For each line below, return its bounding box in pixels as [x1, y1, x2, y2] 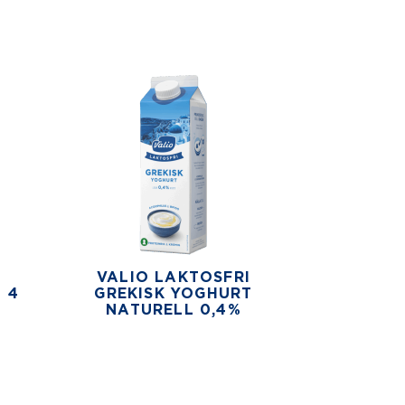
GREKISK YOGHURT [94, 285, 253, 302]
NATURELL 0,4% [106, 301, 241, 318]
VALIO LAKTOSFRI [96, 268, 250, 286]
